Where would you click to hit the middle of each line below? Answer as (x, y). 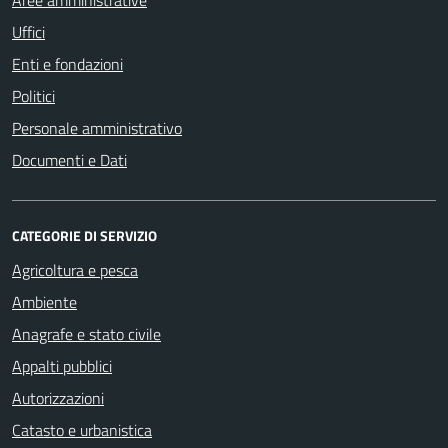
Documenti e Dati (69, 160)
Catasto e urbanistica (82, 430)
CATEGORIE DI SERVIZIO (84, 235)
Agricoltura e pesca (75, 270)
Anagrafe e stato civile (86, 334)
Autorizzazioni (58, 398)
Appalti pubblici (62, 366)
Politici (33, 96)
